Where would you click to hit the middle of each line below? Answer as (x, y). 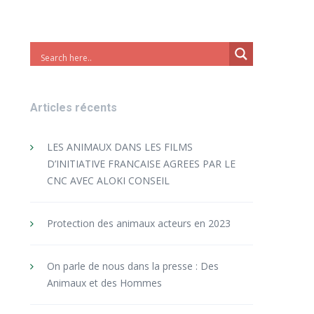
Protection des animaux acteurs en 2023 (138, 223)
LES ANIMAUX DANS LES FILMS (120, 147)
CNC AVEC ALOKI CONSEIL (108, 180)
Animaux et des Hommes (104, 283)
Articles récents (73, 108)
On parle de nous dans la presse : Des (132, 266)
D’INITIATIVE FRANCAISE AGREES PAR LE (141, 164)
